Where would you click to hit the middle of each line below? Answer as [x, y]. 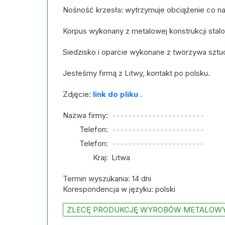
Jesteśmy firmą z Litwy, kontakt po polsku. [137, 73]
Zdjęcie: [78, 94]
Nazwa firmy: [86, 115]
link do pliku [116, 94]
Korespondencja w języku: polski [119, 189]
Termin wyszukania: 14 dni [107, 179]
